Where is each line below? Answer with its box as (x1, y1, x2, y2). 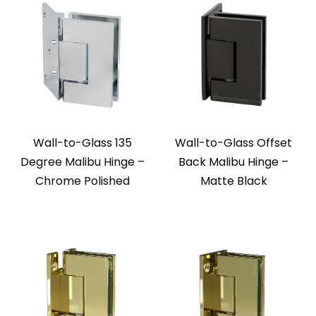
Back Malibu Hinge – (178, 154, 288, 171)
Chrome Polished (35, 173, 130, 190)
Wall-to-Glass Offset (175, 135, 292, 152)
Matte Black (200, 173, 267, 190)
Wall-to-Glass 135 (33, 135, 132, 152)
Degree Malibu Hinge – (20, 154, 145, 171)
